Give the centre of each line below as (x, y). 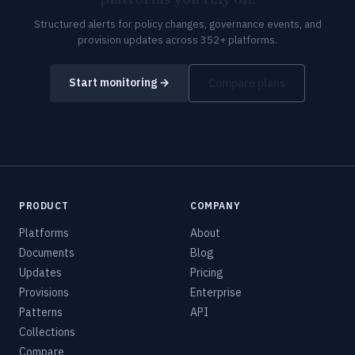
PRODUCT (44, 206)
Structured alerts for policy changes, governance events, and (177, 24)
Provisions (44, 292)
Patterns (41, 312)
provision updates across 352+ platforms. (177, 40)
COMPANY (216, 206)
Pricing (207, 273)
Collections (47, 332)
